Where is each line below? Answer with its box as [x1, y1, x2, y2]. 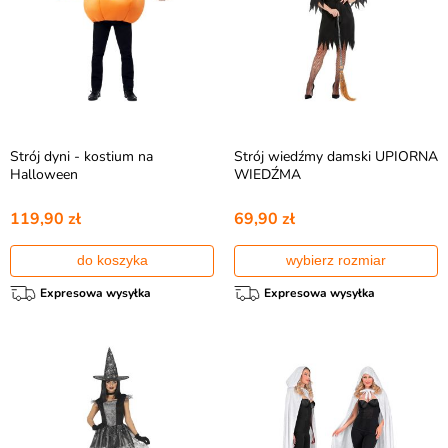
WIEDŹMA [234, 165, 301, 184]
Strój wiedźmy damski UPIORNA [234, 147, 438, 166]
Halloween [10, 165, 78, 184]
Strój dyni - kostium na [10, 147, 153, 166]
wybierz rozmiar [286, 252, 386, 268]
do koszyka [76, 252, 148, 268]
